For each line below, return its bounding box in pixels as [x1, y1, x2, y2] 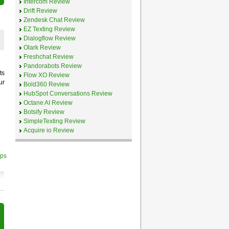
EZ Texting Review [23, 25, 75, 33]
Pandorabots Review [23, 62, 82, 70]
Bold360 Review [23, 80, 70, 88]
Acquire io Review [23, 126, 74, 134]
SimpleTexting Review [23, 117, 85, 125]
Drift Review [23, 7, 57, 14]
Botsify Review [23, 108, 64, 116]
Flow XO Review [23, 71, 70, 79]
